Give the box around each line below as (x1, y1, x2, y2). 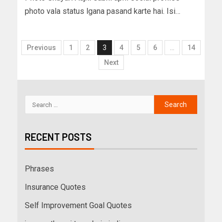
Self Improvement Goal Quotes (25, 201, 132, 211)
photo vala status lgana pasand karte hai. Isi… (25, 6, 180, 16)
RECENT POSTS (25, 131, 92, 143)
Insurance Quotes (25, 182, 86, 192)
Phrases (25, 164, 54, 174)
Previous (27, 44, 56, 52)
